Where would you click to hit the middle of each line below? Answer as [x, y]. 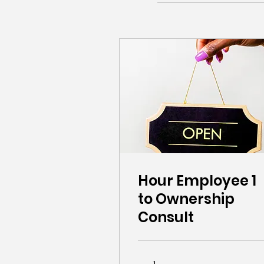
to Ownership [186, 199]
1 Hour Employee [193, 180]
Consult [166, 217]
